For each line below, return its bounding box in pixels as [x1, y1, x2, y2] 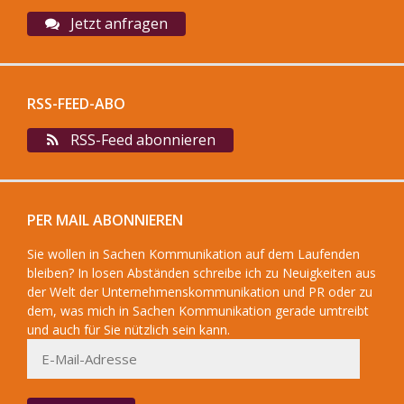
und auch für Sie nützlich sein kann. [27, 321, 230, 338]
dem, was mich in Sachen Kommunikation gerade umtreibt [27, 302, 369, 319]
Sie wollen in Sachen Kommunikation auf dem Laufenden [27, 245, 360, 262]
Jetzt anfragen [67, 14, 168, 33]
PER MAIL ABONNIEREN [27, 210, 183, 230]
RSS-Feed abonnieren [67, 130, 216, 150]
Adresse [26, 377, 73, 394]
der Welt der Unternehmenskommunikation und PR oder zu [27, 283, 372, 300]
